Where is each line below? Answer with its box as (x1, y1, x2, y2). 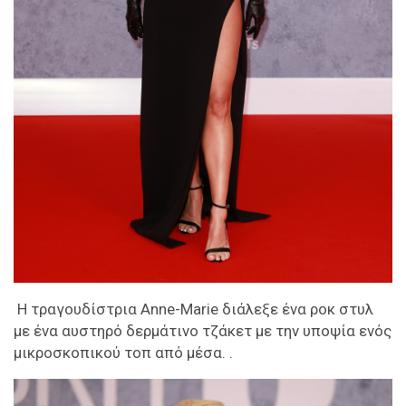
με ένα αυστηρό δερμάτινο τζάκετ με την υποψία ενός (14, 321, 391, 340)
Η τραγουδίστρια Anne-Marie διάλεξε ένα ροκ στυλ (14, 299, 373, 318)
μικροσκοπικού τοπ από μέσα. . (14, 343, 233, 362)
